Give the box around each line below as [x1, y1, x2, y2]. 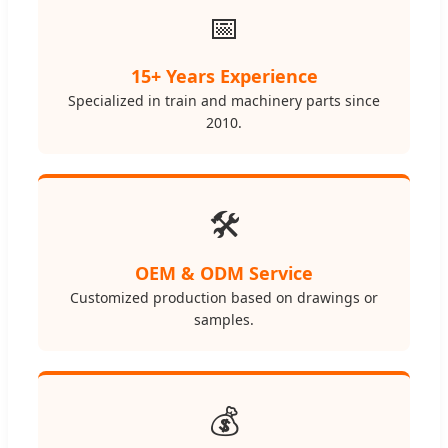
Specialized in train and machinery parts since [68, 91, 380, 111]
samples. [194, 310, 254, 330]
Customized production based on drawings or [70, 288, 378, 308]
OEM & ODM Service [135, 261, 313, 286]
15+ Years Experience [130, 64, 318, 89]
